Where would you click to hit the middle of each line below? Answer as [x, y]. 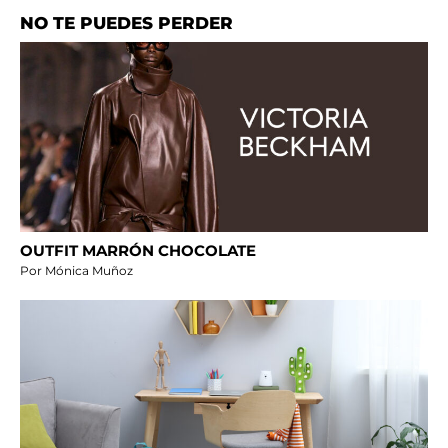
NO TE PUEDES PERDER [126, 23]
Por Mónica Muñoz [76, 271]
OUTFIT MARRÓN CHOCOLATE [138, 251]
